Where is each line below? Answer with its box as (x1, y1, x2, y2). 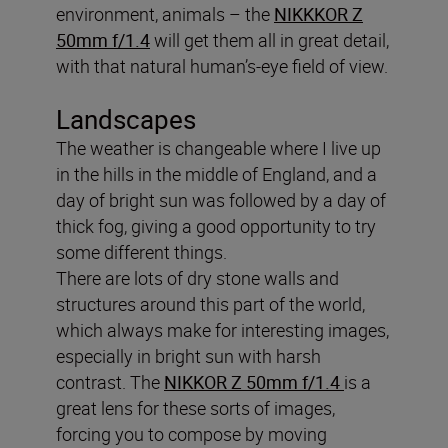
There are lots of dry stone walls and (56, 265, 339, 290)
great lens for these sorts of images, (56, 395, 335, 420)
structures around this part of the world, (56, 291, 365, 316)
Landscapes (56, 101, 196, 137)
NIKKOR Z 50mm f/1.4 (164, 369, 344, 394)
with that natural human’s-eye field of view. (56, 53, 388, 78)
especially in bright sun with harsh (56, 343, 321, 368)
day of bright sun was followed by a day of (56, 187, 386, 212)
